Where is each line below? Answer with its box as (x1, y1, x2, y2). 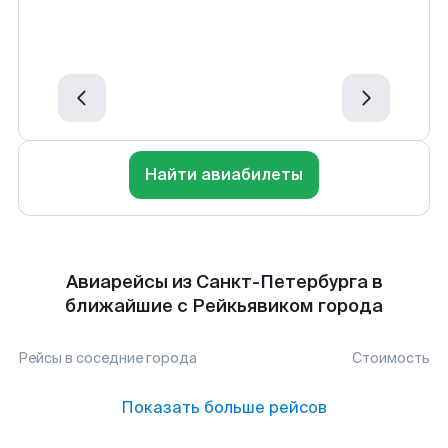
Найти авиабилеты (145, 164, 303, 185)
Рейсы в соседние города (18, 349, 197, 367)
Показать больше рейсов (121, 397, 327, 418)
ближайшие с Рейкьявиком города (65, 294, 383, 318)
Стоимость (352, 349, 430, 367)
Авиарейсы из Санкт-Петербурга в (65, 270, 383, 294)
